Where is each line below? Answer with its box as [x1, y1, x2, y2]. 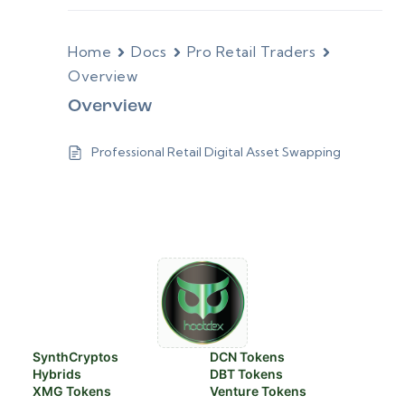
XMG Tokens [33, 383, 111, 399]
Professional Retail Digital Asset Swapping [91, 144, 341, 160]
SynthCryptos [33, 349, 118, 364]
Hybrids [33, 366, 81, 381]
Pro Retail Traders [186, 42, 316, 61]
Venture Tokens [210, 383, 306, 399]
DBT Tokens [210, 366, 283, 381]
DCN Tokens [210, 349, 285, 364]
